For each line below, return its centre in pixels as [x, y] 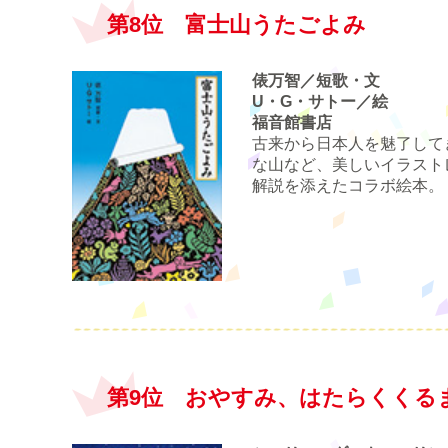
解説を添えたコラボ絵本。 [348, 185]
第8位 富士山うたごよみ [236, 24]
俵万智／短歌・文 [316, 80]
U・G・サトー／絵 [320, 101]
